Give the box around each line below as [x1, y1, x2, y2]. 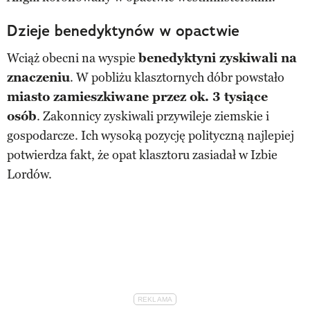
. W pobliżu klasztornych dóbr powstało [70, 69, 284, 85]
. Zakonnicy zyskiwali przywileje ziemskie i [37, 108, 269, 124]
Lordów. [7, 166, 52, 182]
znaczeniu [7, 69, 70, 85]
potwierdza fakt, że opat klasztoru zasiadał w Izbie [7, 147, 277, 163]
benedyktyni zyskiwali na [138, 50, 297, 66]
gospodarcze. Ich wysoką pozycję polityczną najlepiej [7, 127, 294, 143]
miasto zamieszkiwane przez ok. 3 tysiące [7, 89, 268, 104]
